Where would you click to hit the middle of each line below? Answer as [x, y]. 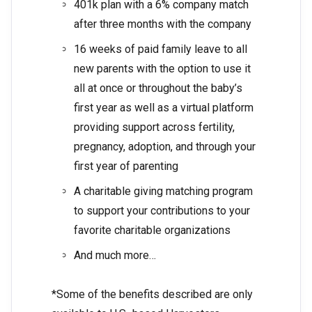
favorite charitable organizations [152, 231]
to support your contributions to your [162, 211]
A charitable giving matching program [163, 192]
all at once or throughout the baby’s [158, 88]
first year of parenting [126, 166]
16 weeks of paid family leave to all [161, 49]
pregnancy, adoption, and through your [165, 147]
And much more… [115, 256]
